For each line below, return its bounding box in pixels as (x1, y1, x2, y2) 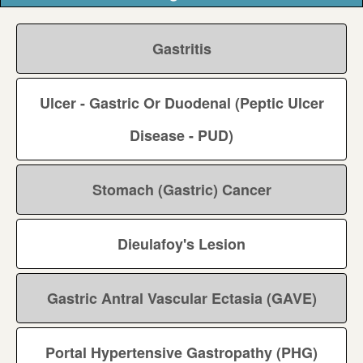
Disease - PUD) (130, 125, 233, 147)
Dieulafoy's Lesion (117, 233, 246, 255)
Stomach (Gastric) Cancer (92, 179, 271, 201)
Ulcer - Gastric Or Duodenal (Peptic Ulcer (39, 92, 324, 114)
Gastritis (152, 38, 211, 60)
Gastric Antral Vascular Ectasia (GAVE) (46, 288, 317, 310)
